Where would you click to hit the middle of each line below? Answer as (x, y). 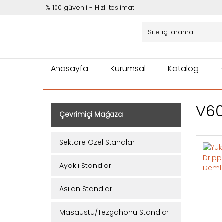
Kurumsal (128, 69)
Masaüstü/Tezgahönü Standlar (114, 212)
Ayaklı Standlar (85, 166)
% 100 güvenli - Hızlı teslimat (90, 8)
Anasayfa (69, 69)
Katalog (183, 69)
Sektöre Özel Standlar (97, 142)
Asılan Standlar (86, 189)
